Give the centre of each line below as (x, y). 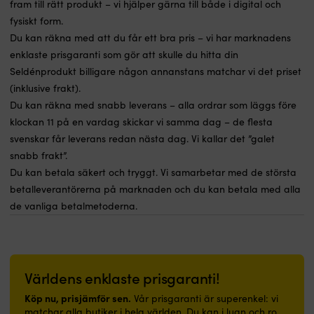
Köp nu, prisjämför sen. (78, 298)
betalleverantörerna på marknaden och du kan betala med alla (155, 189)
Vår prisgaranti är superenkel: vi (205, 298)
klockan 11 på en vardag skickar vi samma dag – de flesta (141, 121)
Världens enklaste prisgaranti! (122, 278)
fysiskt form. (36, 20)
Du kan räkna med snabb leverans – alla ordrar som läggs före (153, 104)
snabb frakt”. (39, 155)
